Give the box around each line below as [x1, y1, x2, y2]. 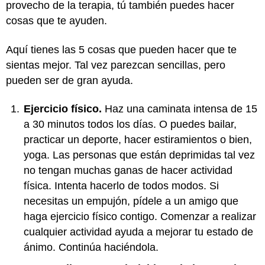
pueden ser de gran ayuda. [6, 74, 133, 86]
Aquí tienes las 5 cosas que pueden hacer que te [6, 43, 237, 56]
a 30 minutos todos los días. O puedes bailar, [24, 118, 237, 130]
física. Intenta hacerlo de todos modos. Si [24, 180, 219, 192]
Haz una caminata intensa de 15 [102, 103, 257, 115]
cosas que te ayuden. [6, 15, 107, 27]
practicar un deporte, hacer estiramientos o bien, [24, 134, 252, 146]
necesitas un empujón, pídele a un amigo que [24, 195, 238, 207]
